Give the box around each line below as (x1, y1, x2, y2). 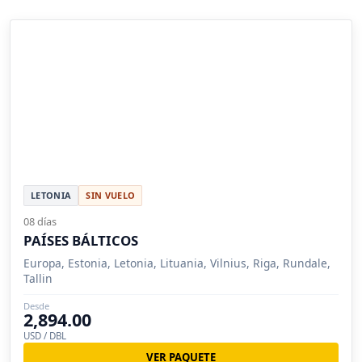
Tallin (23, 271, 53, 287)
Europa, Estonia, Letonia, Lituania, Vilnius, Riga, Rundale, (23, 255, 330, 271)
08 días (23, 214, 57, 229)
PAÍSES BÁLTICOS (23, 231, 138, 250)
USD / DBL (23, 330, 66, 343)
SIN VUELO (86, 189, 136, 202)
